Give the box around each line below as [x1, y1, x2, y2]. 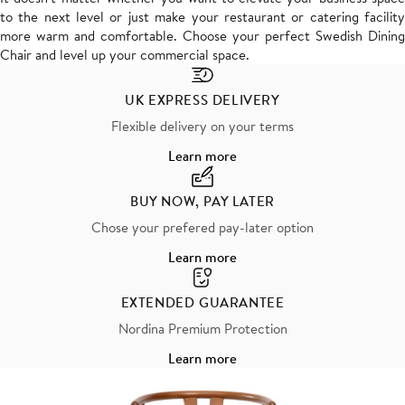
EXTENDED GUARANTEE [120, 291, 285, 312]
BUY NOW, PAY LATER [130, 190, 275, 211]
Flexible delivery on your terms [111, 115, 294, 136]
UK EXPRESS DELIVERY [125, 89, 280, 109]
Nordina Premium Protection [118, 317, 287, 338]
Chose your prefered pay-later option [91, 216, 314, 237]
